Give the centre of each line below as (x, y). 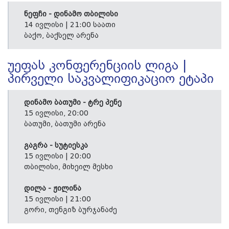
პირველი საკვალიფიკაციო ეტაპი (111, 79)
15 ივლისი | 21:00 (58, 200)
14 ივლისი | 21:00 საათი (70, 25)
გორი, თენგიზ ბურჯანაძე (71, 210)
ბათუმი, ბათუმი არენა (65, 124)
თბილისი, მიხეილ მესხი (68, 167)
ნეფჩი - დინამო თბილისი (71, 15)
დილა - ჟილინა (53, 189)
